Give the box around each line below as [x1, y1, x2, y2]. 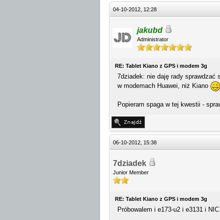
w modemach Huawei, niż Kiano [117, 82, 210, 89]
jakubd [137, 26, 163, 34]
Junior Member [113, 169, 149, 175]
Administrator [137, 36, 168, 42]
